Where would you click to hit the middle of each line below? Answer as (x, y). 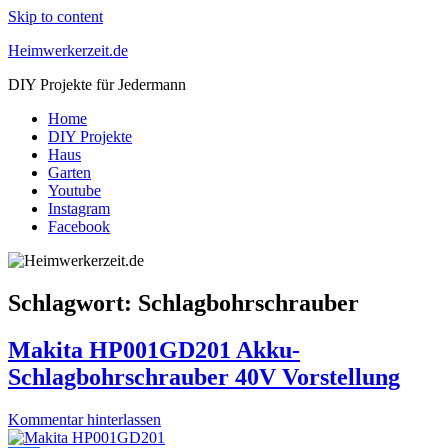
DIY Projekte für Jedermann (97, 84)
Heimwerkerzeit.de (68, 50)
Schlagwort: (73, 302)
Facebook (79, 226)
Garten (69, 172)
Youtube (74, 190)
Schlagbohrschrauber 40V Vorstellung (204, 376)
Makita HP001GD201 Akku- (154, 349)
